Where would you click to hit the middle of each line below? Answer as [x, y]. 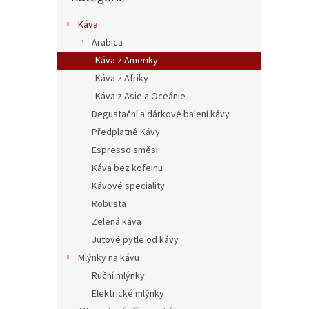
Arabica [107, 43]
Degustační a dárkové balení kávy [161, 115]
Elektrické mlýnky [128, 294]
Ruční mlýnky [118, 276]
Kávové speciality [128, 187]
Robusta [109, 205]
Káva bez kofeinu [127, 169]
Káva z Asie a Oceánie [140, 97]
